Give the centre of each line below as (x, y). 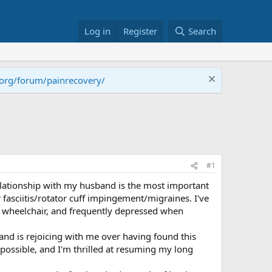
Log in (98, 31)
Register (141, 31)
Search (202, 31)
